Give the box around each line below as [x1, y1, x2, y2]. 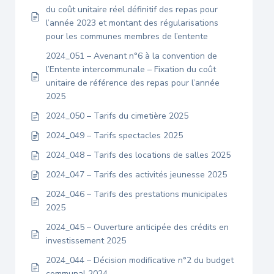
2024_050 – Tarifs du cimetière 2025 [46, 110, 188, 122]
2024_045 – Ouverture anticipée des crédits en [46, 221, 229, 233]
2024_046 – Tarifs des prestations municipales [46, 188, 228, 200]
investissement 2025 [46, 235, 126, 246]
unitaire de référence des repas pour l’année [46, 77, 220, 89]
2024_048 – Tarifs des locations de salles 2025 [46, 149, 231, 161]
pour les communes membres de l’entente [46, 31, 208, 42]
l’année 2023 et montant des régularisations [46, 17, 218, 29]
